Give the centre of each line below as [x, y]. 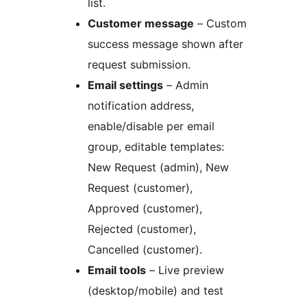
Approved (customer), [145, 208]
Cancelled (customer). [145, 249]
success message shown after [165, 44]
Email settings [125, 85]
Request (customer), [140, 187]
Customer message [141, 23]
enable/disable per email [151, 126]
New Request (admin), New [158, 167]
